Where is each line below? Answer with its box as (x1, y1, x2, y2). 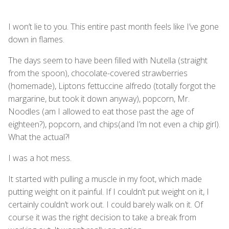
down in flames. (8, 33, 64, 45)
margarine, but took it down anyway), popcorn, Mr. (8, 93, 190, 104)
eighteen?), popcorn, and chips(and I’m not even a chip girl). (8, 118, 220, 130)
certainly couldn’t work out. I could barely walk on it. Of (8, 198, 203, 210)
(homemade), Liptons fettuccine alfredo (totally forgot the (8, 80, 216, 91)
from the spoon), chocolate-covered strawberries (8, 67, 188, 79)
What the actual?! (8, 131, 70, 143)
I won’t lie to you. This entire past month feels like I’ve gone (8, 20, 219, 32)
